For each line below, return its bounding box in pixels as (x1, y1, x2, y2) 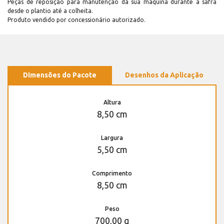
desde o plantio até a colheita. (7, 7, 93, 14)
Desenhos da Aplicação (125, 70, 203, 79)
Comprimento (92, 169, 132, 176)
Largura (101, 134, 123, 141)
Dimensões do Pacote (23, 70, 96, 79)
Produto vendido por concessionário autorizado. (7, 16, 145, 23)
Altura (103, 98, 121, 105)
